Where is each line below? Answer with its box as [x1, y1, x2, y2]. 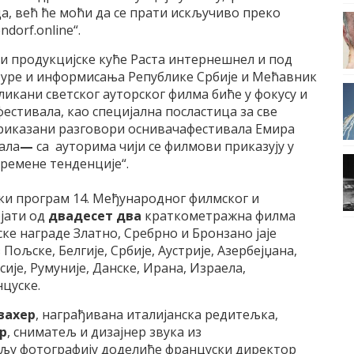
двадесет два [48, 207, 141, 224]
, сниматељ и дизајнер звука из [7, 323, 201, 341]
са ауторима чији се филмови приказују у [33, 137, 294, 155]
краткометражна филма [141, 207, 296, 224]
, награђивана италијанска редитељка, [36, 306, 278, 323]
